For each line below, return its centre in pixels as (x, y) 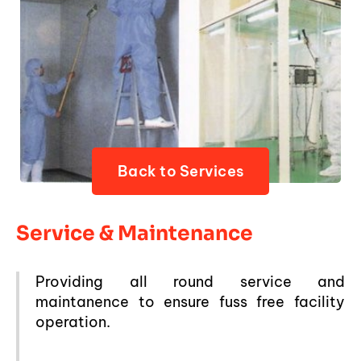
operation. (73, 322)
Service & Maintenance (135, 233)
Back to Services (180, 171)
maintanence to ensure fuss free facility (190, 302)
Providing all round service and (190, 282)
